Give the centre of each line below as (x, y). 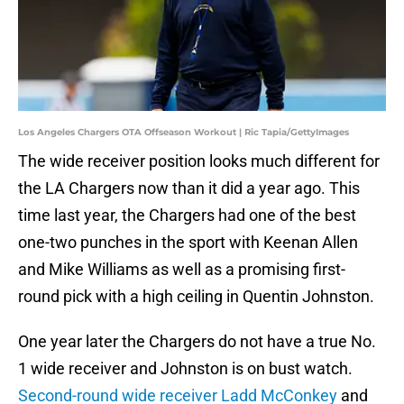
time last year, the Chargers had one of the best (187, 216)
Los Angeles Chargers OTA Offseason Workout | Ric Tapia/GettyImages (184, 133)
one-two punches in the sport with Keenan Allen (188, 243)
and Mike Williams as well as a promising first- (182, 270)
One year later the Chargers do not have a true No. (197, 342)
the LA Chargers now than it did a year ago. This (189, 188)
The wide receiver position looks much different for (199, 161)
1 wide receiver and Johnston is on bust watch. (185, 369)
